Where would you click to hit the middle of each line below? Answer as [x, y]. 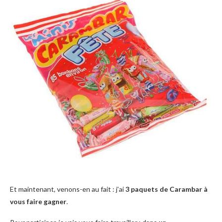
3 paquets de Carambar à [166, 189]
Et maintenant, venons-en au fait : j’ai [68, 189]
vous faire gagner [38, 201]
